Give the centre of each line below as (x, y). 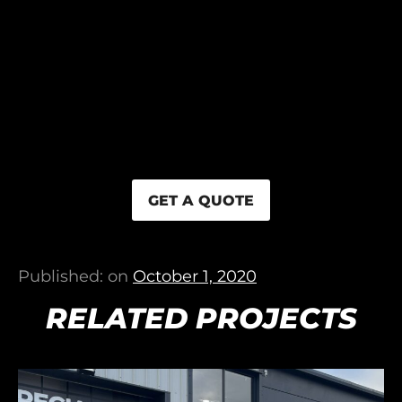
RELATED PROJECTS (201, 319)
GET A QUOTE (201, 201)
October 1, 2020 (195, 277)
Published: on (75, 277)
